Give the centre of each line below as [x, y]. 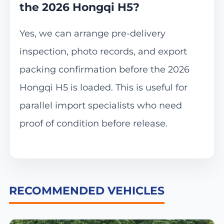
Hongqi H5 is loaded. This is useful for [103, 88]
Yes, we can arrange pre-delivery [92, 34]
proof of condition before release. [93, 124]
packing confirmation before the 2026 [104, 70]
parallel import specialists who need [100, 106]
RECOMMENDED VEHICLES [86, 190]
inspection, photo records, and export [103, 52]
